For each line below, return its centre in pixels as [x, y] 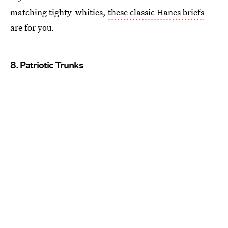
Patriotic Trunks [52, 65]
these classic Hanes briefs [156, 12]
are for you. [32, 27]
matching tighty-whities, [59, 12]
